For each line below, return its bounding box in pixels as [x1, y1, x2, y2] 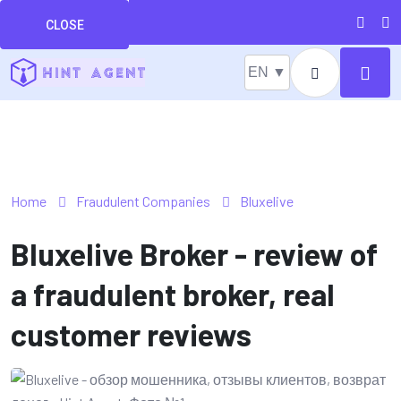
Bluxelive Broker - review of [11, 235, 378, 272]
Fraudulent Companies [76, 192, 210, 209]
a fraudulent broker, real [11, 275, 335, 312]
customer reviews [11, 315, 252, 353]
